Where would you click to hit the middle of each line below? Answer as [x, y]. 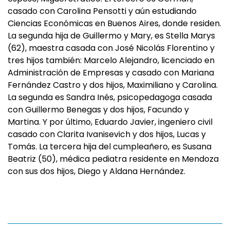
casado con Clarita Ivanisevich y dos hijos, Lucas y [107, 134]
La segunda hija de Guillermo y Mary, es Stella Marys [111, 36]
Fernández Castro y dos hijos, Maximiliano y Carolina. [113, 85]
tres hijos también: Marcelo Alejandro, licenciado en [111, 60]
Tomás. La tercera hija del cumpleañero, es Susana [110, 147]
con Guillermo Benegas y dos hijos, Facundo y [98, 110]
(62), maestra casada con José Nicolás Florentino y [111, 48]
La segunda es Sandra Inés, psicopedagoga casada [110, 97]
